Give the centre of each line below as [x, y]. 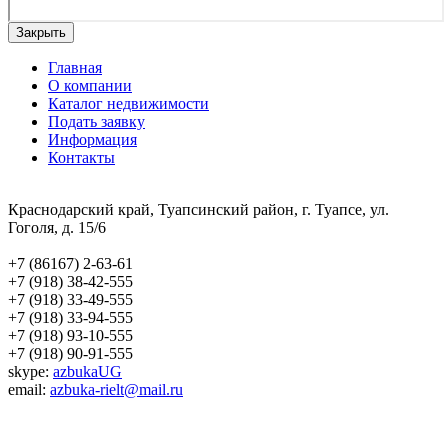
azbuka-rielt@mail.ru [116, 389]
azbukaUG [87, 371]
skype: [30, 371]
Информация [92, 139]
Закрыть [41, 32]
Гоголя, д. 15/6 [57, 227]
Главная [75, 67]
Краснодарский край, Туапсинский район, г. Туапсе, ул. [198, 209]
